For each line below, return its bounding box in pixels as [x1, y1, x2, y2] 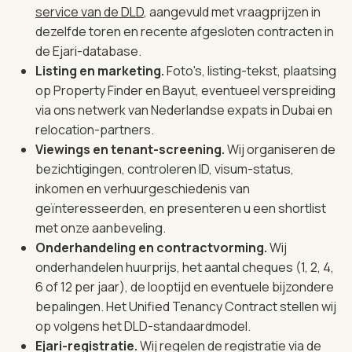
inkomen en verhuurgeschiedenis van [35, 179, 250, 197]
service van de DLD [35, 2, 144, 20]
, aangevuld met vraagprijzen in [144, 2, 321, 20]
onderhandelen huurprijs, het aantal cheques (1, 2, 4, [35, 258, 334, 276]
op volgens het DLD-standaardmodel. [35, 317, 251, 335]
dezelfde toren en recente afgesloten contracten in [35, 22, 334, 40]
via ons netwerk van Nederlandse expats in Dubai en [35, 101, 332, 119]
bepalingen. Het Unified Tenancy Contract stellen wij [35, 297, 336, 315]
